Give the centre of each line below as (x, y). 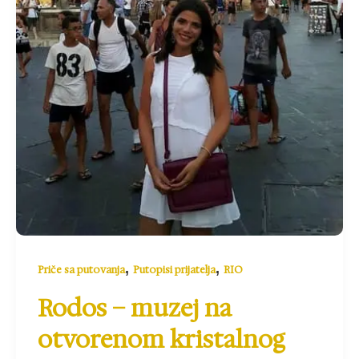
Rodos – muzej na (135, 308)
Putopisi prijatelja (174, 270)
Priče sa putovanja (81, 270)
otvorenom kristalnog (161, 339)
